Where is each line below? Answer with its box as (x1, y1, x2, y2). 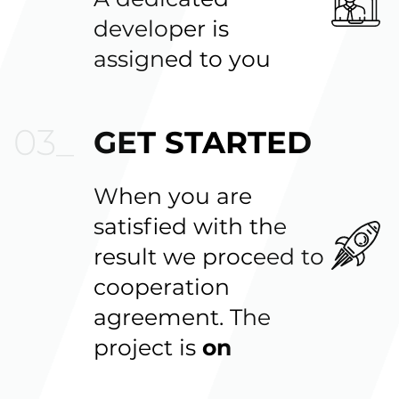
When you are (94, 183, 252, 210)
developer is (94, 15, 229, 43)
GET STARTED (94, 124, 312, 162)
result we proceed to (94, 243, 324, 271)
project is (94, 334, 202, 362)
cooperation (94, 273, 230, 301)
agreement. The (94, 304, 271, 331)
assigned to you (94, 45, 271, 73)
